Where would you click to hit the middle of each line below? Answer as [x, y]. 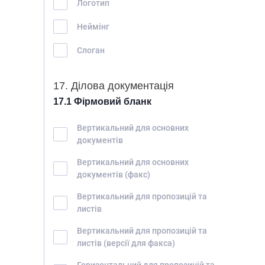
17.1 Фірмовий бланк [102, 101]
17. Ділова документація [114, 86]
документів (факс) [114, 174]
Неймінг [93, 26]
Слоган [91, 50]
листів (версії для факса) [126, 243]
